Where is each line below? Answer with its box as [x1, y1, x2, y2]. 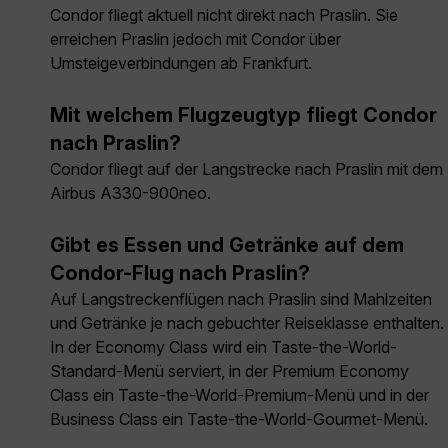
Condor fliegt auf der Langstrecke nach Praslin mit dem [50, 159, 443, 180]
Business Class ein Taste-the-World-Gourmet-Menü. [50, 409, 428, 430]
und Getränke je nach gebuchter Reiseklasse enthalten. [50, 313, 444, 334]
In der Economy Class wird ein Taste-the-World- [50, 337, 397, 358]
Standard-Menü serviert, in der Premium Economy [50, 361, 409, 382]
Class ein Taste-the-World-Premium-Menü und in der [50, 385, 429, 406]
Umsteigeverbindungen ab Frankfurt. [50, 53, 312, 74]
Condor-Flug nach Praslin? [50, 261, 310, 286]
